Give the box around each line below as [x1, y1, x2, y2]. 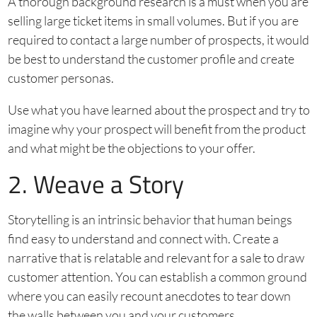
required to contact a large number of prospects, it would [7, 31, 309, 47]
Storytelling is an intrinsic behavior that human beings [7, 211, 292, 227]
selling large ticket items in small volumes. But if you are [7, 12, 299, 28]
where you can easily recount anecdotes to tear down [7, 287, 291, 304]
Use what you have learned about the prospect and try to [7, 101, 310, 117]
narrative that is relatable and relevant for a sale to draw [7, 249, 304, 265]
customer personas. [7, 69, 114, 86]
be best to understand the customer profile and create [7, 50, 294, 67]
